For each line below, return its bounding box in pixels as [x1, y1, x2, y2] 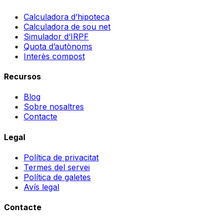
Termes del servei [24, 162, 90, 172]
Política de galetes [24, 172, 91, 182]
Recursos [4, 72, 41, 82]
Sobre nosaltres [24, 102, 84, 112]
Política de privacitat [24, 152, 99, 162]
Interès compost [24, 51, 85, 61]
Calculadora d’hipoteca [24, 11, 110, 22]
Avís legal [24, 182, 59, 192]
